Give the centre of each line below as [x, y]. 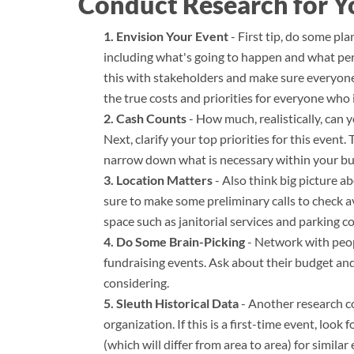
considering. [136, 282]
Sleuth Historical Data [177, 303]
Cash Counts [151, 118]
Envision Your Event [172, 36]
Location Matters [164, 179]
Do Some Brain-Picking [181, 241]
